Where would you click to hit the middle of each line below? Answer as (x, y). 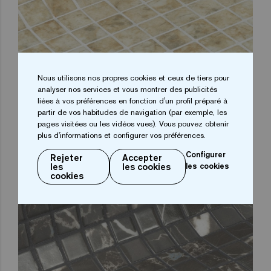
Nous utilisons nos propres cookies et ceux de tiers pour (133, 78)
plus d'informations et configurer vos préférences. (122, 135)
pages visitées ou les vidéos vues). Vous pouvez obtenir (133, 124)
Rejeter (67, 158)
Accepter (142, 158)
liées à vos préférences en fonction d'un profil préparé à (132, 101)
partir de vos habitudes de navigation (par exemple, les (132, 112)
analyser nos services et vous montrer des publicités (127, 89)
